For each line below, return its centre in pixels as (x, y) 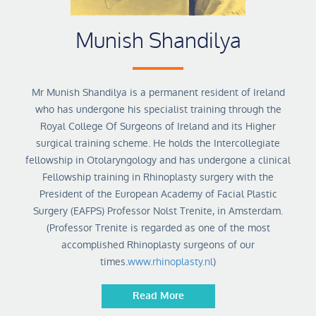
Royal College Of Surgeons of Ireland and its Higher (158, 126)
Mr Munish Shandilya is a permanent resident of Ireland (158, 92)
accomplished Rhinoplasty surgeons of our (158, 245)
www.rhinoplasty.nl (170, 262)
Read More (158, 296)
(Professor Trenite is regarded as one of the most (158, 228)
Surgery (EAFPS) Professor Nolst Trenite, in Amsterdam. (158, 211)
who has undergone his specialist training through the (158, 109)
